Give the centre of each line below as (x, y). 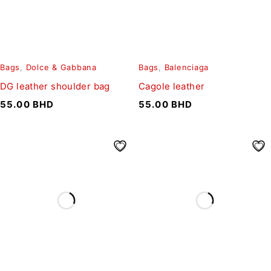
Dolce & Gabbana (61, 68)
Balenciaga (186, 68)
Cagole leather (172, 87)
